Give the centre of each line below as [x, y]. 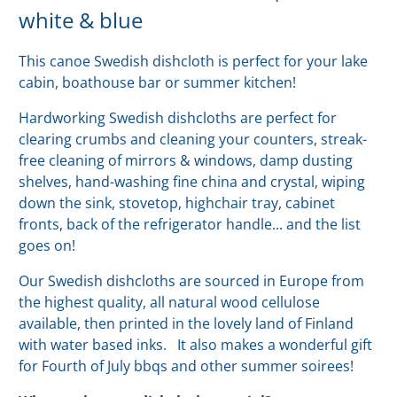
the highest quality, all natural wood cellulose [170, 303]
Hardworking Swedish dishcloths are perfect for [178, 118]
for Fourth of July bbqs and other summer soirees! [187, 366]
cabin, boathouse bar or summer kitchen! [158, 83]
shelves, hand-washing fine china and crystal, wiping [192, 182]
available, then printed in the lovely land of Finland [187, 324]
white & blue [81, 20]
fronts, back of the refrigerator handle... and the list [190, 225]
